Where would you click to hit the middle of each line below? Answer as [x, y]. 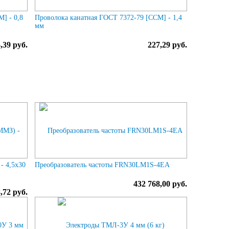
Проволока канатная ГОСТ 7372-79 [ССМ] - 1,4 [109, 17]
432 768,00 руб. [160, 184]
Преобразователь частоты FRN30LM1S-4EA [102, 165]
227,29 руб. [167, 44]
